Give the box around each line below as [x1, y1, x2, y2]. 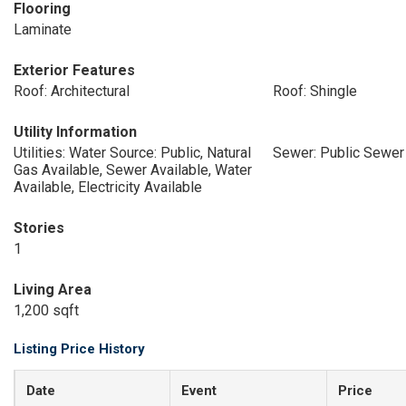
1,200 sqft [14, 302, 79, 319]
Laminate [14, 21, 72, 38]
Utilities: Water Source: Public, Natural [14, 144, 251, 161]
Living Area [14, 281, 92, 298]
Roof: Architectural [14, 82, 130, 100]
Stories [14, 219, 64, 237]
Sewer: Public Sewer [272, 144, 404, 161]
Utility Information [14, 123, 137, 140]
